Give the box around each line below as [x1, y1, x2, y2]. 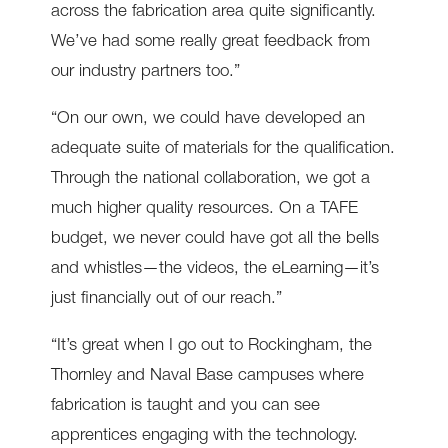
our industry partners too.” [50, 64, 240, 82]
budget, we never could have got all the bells [50, 231, 379, 249]
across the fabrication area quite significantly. [50, 4, 376, 22]
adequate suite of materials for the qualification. [50, 141, 395, 159]
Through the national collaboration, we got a [50, 171, 370, 189]
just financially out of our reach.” [50, 291, 282, 309]
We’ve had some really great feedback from [50, 34, 370, 52]
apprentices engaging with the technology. [50, 428, 358, 446]
